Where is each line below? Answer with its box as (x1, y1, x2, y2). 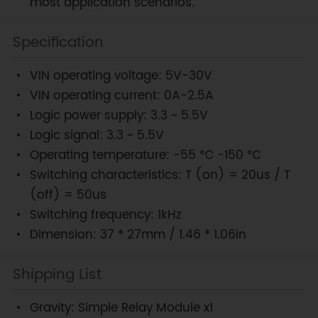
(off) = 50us (29, 185, 106, 206)
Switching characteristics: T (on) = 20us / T (29, 165, 290, 186)
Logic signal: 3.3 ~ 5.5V (29, 126, 164, 146)
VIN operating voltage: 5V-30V (29, 66, 212, 87)
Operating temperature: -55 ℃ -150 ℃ (29, 146, 261, 166)
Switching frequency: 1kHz (29, 205, 182, 226)
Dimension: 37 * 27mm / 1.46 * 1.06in (29, 225, 246, 246)
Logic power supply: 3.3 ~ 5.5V (29, 106, 208, 126)
